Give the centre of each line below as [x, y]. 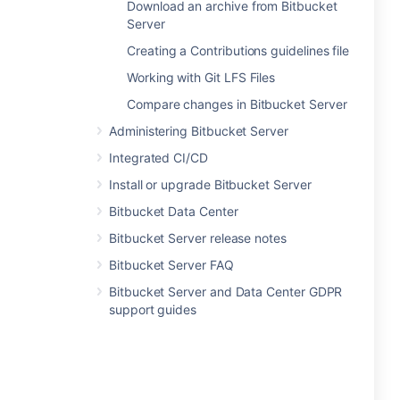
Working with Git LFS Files [201, 77]
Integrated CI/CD [158, 158]
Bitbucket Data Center [174, 211]
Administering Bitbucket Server [199, 131]
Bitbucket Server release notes [198, 238]
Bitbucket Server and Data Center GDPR [226, 292]
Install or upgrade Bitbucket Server [210, 184]
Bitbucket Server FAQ [171, 265]
